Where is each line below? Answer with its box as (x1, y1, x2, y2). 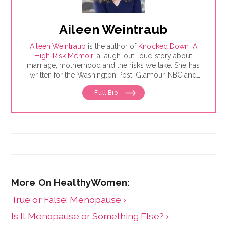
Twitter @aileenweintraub (72, 90, 155, 99)
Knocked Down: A (138, 42, 197, 51)
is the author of (85, 42, 138, 51)
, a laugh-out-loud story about (93, 52, 193, 60)
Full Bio (94, 89, 120, 97)
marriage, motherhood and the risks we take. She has (27, 61, 200, 70)
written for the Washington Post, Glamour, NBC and (30, 71, 197, 80)
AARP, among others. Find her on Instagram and (34, 81, 193, 89)
